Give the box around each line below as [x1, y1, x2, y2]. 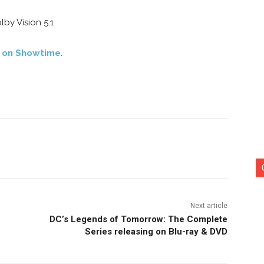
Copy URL [70, 143, 101, 153]
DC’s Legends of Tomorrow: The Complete [49, 213, 227, 225]
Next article [190, 201, 227, 210]
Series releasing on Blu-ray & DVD [84, 226, 227, 237]
